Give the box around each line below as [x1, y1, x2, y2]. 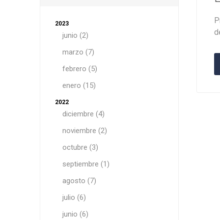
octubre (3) [62, 143, 98, 152]
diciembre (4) [62, 110, 105, 118]
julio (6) [62, 193, 86, 202]
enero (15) [62, 81, 96, 90]
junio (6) [62, 210, 88, 219]
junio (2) [62, 31, 88, 40]
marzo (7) [62, 48, 94, 56]
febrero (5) [62, 64, 97, 73]
